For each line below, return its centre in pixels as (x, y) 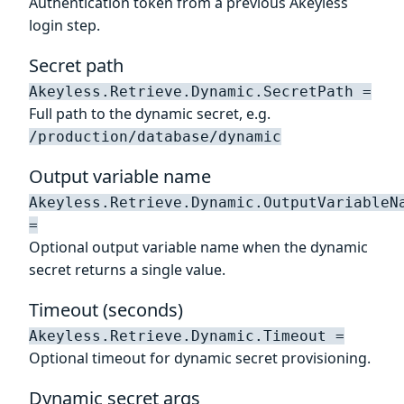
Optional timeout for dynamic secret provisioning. (200, 358)
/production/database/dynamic (155, 136)
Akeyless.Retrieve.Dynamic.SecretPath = (200, 91)
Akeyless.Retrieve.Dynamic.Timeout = (187, 335)
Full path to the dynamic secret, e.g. (150, 113)
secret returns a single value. (127, 269)
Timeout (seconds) (106, 309)
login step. (64, 25)
